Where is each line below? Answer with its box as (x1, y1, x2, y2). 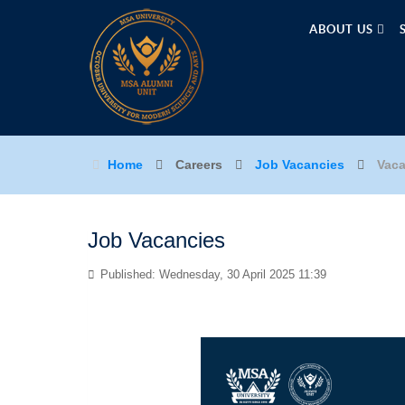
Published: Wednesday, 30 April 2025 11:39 (97, 268, 326, 281)
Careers (175, 157, 226, 172)
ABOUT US (309, 23, 377, 36)
